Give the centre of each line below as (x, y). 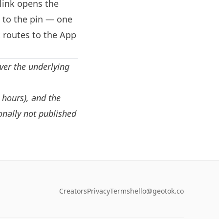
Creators (73, 191)
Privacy (99, 191)
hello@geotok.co (157, 191)
